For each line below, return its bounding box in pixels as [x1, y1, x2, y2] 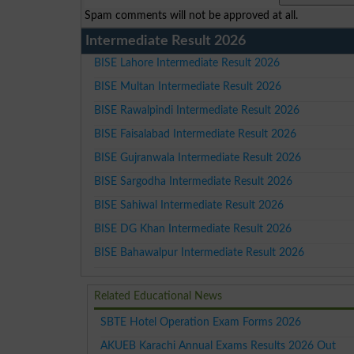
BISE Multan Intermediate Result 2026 [94, 80, 282, 92]
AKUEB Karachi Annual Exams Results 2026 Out [100, 339, 337, 352]
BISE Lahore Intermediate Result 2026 [94, 56, 281, 69]
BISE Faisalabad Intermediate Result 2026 [94, 127, 297, 140]
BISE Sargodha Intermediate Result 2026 [94, 175, 293, 187]
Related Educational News [94, 289, 223, 302]
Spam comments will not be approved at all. [85, 9, 299, 21]
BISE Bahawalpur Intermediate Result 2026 [94, 246, 305, 258]
